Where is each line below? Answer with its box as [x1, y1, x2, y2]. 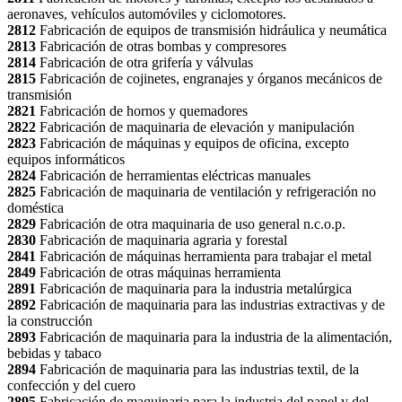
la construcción [7, 313, 92, 329]
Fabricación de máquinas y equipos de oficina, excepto [39, 135, 349, 152]
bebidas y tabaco [7, 345, 101, 362]
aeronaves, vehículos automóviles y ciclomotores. [7, 6, 286, 22]
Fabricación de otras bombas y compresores [39, 39, 286, 55]
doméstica [7, 200, 64, 216]
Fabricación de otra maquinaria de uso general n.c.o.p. [39, 216, 345, 232]
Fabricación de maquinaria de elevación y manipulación [39, 119, 354, 135]
